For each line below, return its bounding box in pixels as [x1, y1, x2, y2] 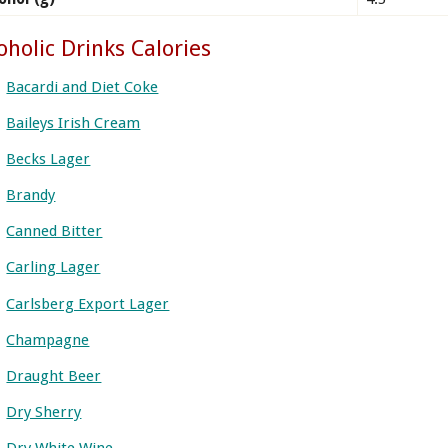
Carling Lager [6, 258, 101, 277]
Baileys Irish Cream [6, 113, 141, 132]
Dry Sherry [6, 403, 82, 422]
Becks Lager [6, 149, 91, 168]
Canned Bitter [6, 222, 103, 241]
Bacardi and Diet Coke [6, 77, 159, 96]
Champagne [6, 330, 90, 349]
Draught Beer [6, 367, 102, 386]
